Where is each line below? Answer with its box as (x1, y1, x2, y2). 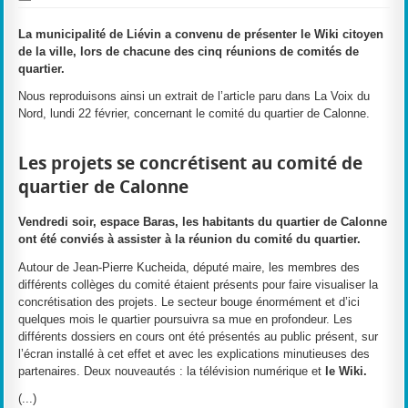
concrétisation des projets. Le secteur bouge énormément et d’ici (18, 294, 361, 309)
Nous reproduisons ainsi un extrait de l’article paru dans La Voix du (18, 89, 371, 104)
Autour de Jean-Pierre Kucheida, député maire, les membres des (18, 260, 361, 274)
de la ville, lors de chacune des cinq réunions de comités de (18, 44, 360, 58)
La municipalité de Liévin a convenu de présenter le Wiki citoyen (18, 26, 384, 41)
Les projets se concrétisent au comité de (18, 150, 363, 176)
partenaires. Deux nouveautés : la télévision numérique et (18, 363, 326, 378)
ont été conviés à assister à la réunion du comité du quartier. (18, 232, 362, 247)
